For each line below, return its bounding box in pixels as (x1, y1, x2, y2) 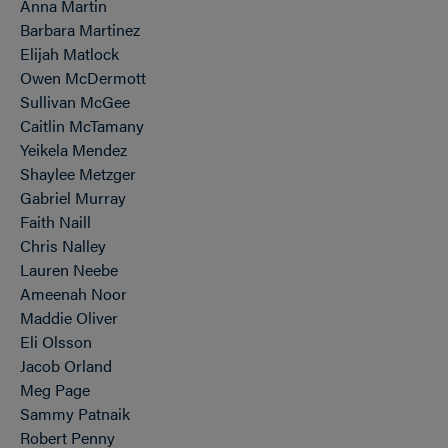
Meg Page (20, 378, 90, 401)
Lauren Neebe (20, 258, 118, 281)
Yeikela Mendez (20, 138, 127, 161)
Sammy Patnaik (20, 402, 130, 425)
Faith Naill (20, 210, 91, 233)
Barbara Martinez (20, 18, 140, 41)
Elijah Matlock (20, 42, 119, 65)
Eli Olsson (20, 330, 92, 353)
